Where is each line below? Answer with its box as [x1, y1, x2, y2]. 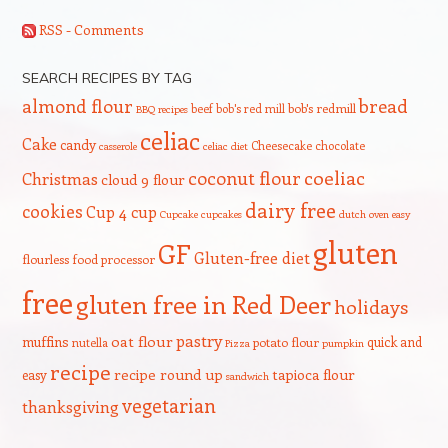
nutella [71, 333, 108, 350]
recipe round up [113, 364, 223, 384]
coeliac [303, 163, 365, 190]
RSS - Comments [35, 19, 144, 39]
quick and [366, 332, 422, 350]
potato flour [252, 333, 319, 350]
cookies [21, 198, 83, 223]
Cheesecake [250, 136, 312, 153]
